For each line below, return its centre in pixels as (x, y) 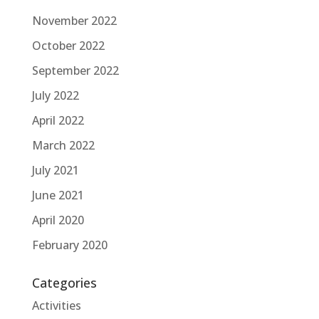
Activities (56, 306)
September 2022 (75, 71)
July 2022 (55, 96)
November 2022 (74, 21)
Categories (64, 283)
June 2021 (58, 195)
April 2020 (58, 220)
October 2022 (68, 46)
